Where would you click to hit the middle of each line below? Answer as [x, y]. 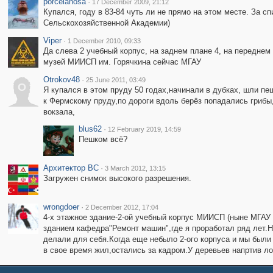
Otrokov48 [61, 80]
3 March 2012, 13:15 [135, 168]
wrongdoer [61, 207]
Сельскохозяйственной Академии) [106, 23]
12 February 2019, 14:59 [144, 129]
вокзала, [59, 112]
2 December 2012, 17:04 [122, 207]
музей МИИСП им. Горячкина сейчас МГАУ [122, 62]
